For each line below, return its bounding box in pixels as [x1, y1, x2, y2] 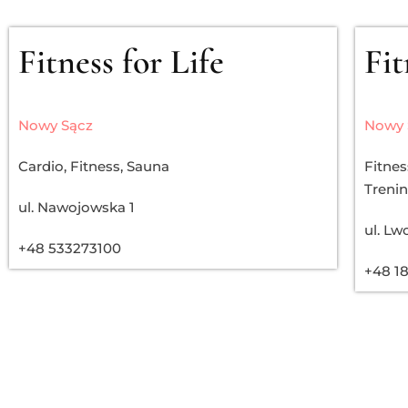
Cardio [18, 157, 64, 175]
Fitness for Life [18, 40, 224, 83]
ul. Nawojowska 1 [18, 198, 135, 216]
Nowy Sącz [18, 116, 93, 134]
